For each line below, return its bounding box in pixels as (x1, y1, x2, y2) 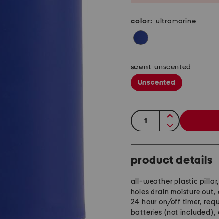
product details (131, 155, 213, 166)
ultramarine (155, 18, 196, 25)
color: (131, 18, 153, 25)
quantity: (131, 112, 164, 121)
